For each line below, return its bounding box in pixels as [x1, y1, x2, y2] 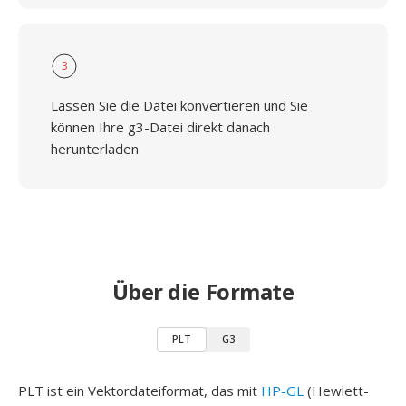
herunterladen [51, 140, 139, 158]
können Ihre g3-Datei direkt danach [51, 118, 270, 136]
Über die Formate [111, 276, 295, 306]
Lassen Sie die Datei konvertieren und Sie [51, 96, 308, 114]
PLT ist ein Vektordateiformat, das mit [18, 382, 261, 400]
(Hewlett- [304, 382, 369, 400]
